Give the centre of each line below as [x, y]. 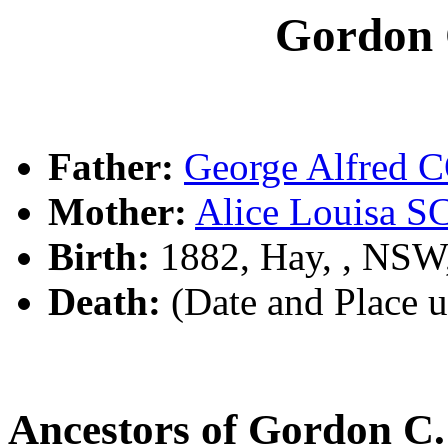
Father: [111, 167]
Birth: [99, 257]
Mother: [117, 212]
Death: [104, 302]
